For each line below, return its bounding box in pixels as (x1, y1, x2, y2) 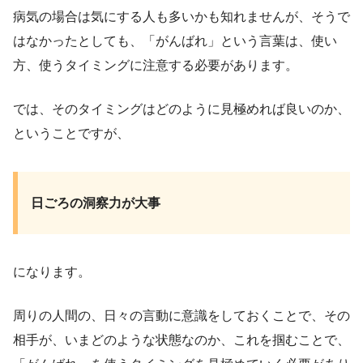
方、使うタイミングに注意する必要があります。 (13, 58, 298, 73)
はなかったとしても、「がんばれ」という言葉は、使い (13, 34, 337, 49)
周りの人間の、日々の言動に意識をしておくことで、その (13, 309, 350, 323)
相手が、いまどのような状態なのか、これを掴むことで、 (13, 333, 350, 348)
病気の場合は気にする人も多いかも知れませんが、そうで (13, 10, 350, 24)
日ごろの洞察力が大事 (31, 196, 160, 211)
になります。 (13, 265, 91, 280)
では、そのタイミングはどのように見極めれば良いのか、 (13, 102, 350, 117)
